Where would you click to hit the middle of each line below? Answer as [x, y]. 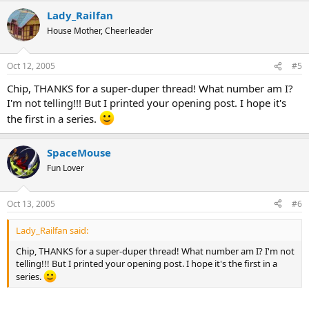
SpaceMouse [79, 152]
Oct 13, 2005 [31, 203]
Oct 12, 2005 [31, 66]
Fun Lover [66, 168]
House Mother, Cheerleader [100, 30]
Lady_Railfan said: [52, 230]
